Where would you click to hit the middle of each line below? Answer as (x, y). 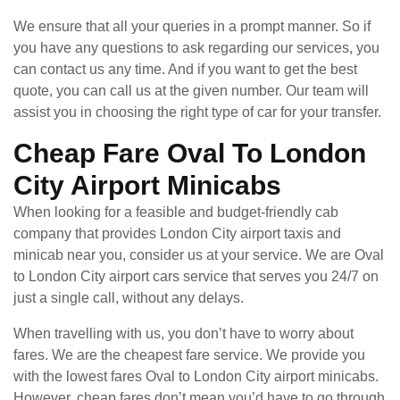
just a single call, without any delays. (129, 297)
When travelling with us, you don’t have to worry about (183, 333)
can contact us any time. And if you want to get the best (185, 69)
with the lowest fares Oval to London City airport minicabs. (196, 376)
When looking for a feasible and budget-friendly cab (176, 212)
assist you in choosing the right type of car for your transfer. (197, 112)
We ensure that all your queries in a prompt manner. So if (192, 26)
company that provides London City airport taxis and (177, 233)
